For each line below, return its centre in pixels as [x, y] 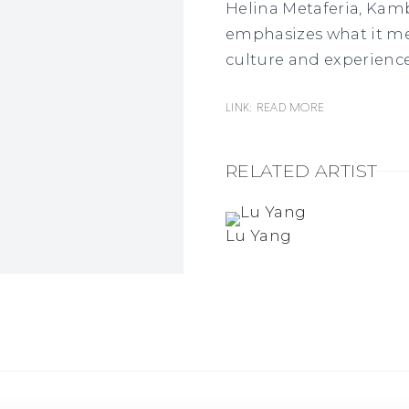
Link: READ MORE [275, 108]
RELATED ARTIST [301, 170]
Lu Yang [258, 235]
